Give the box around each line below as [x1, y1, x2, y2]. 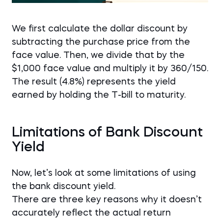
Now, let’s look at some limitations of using [12, 169, 196, 178]
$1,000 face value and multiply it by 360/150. [12, 64, 208, 73]
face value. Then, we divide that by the [12, 51, 185, 60]
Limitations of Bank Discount [12, 126, 203, 140]
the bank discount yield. [12, 182, 115, 191]
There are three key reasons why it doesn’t [12, 195, 202, 204]
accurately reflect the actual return [12, 209, 171, 218]
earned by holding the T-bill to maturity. [12, 91, 186, 100]
